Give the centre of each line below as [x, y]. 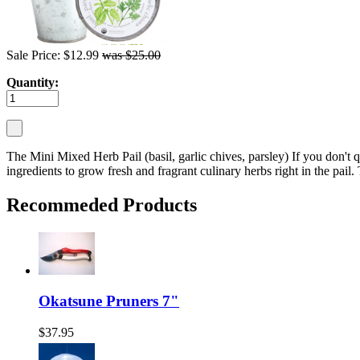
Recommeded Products [102, 205]
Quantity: [33, 82]
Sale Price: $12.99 [54, 55]
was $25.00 [131, 55]
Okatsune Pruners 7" [109, 301]
